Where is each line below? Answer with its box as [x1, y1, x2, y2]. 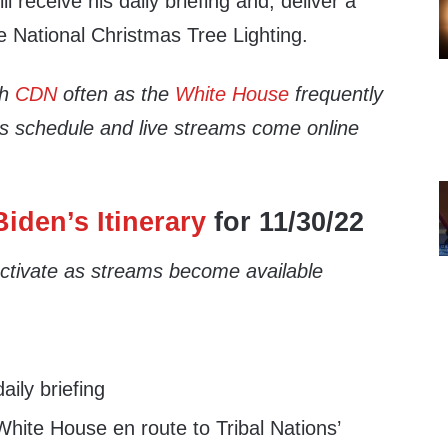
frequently [289, 82, 384, 105]
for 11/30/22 [206, 206, 365, 237]
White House [175, 82, 290, 105]
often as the [57, 82, 176, 105]
